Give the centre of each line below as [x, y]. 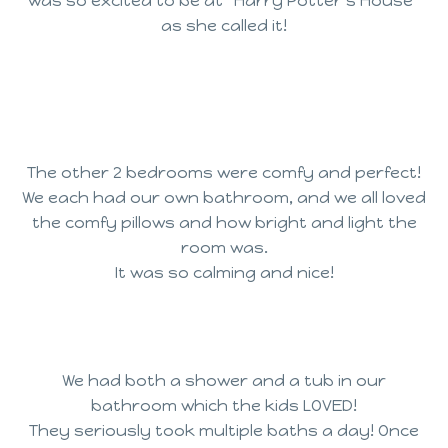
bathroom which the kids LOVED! [224, 405]
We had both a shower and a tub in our [224, 380]
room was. [224, 248]
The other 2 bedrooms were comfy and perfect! [224, 173]
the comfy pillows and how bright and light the [224, 223]
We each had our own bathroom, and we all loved [224, 198]
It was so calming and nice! [224, 273]
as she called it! [224, 25]
